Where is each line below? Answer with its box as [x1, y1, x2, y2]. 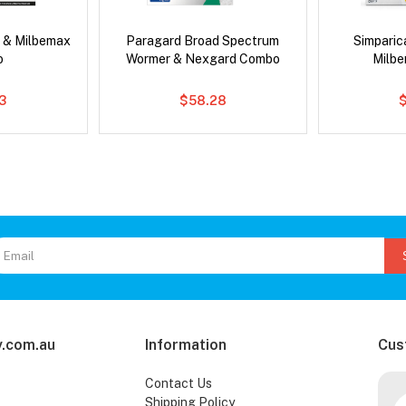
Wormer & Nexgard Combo [125, 52, 280, 67]
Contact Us [144, 376, 212, 391]
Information [144, 336, 227, 354]
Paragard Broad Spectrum [126, 34, 280, 49]
